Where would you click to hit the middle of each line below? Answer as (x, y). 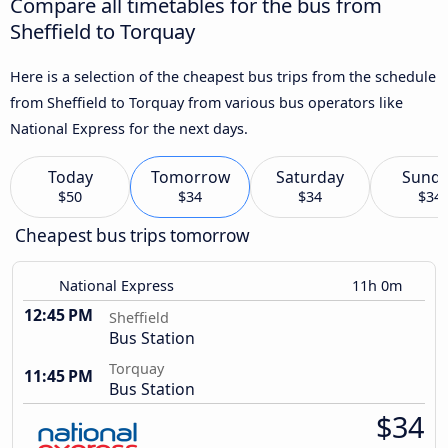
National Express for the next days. (129, 128)
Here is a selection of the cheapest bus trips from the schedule (223, 76)
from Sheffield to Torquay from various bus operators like (206, 102)
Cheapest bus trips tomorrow (132, 236)
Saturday (310, 177)
